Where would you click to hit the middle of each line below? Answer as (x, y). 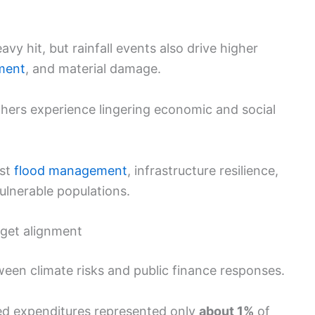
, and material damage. (93, 68)
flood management (71, 170)
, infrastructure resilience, (203, 170)
